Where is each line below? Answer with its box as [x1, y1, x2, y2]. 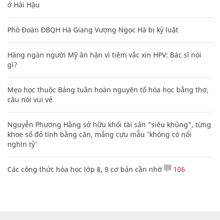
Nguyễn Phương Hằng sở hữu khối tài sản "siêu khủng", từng [7, 119, 211, 129]
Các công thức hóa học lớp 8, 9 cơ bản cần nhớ [7, 164, 162, 174]
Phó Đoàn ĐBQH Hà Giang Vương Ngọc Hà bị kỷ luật [7, 25, 178, 34]
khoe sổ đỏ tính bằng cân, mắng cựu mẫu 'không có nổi [7, 129, 192, 139]
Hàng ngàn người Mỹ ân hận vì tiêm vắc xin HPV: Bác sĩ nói [7, 50, 201, 59]
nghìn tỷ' [7, 139, 37, 149]
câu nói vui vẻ [7, 94, 53, 104]
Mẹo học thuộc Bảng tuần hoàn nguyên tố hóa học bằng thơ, [7, 84, 209, 94]
